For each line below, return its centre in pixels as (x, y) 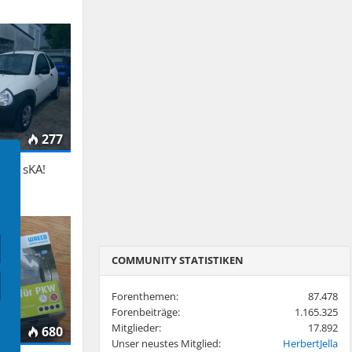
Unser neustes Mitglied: (166, 343)
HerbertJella (310, 343)
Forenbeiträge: (145, 312)
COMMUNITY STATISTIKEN (177, 260)
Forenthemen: (145, 296)
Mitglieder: (136, 328)
